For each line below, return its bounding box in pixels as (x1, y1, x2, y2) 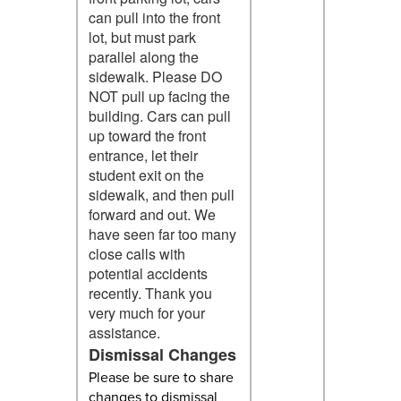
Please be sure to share (88, 366, 234, 387)
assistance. (88, 321, 167, 343)
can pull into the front (88, 6, 220, 28)
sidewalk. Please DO (88, 65, 222, 87)
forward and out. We (88, 203, 216, 225)
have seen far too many (88, 223, 236, 244)
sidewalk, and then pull (88, 183, 235, 205)
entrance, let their (88, 144, 198, 166)
